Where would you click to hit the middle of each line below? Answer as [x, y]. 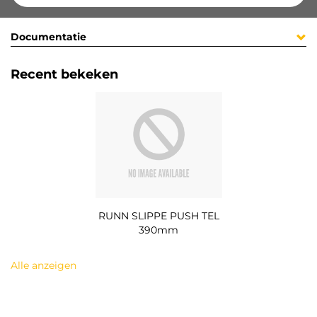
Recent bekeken [64, 75]
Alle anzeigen [44, 265]
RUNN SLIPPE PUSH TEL [158, 215]
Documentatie [48, 37]
